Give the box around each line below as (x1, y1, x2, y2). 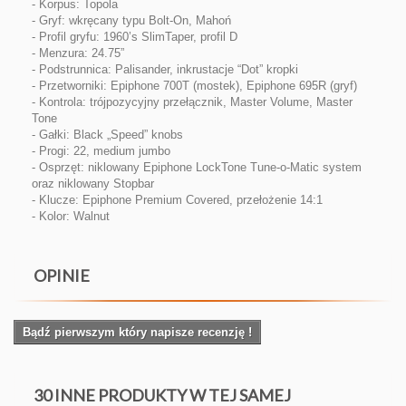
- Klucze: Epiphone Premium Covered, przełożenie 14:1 (32, 193, 323, 207)
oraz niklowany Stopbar (32, 177, 154, 190)
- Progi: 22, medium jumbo (32, 144, 170, 158)
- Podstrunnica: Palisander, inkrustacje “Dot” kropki (32, 63, 298, 76)
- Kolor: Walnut (32, 209, 110, 223)
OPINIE (34, 266, 90, 285)
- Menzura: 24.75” (32, 46, 124, 60)
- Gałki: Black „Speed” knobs (32, 128, 183, 141)
